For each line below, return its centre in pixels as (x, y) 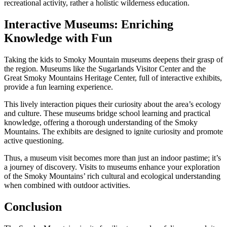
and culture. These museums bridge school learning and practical (107, 113)
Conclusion (33, 206)
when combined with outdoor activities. (67, 185)
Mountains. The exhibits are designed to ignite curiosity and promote (113, 131)
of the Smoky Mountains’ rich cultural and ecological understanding (112, 176)
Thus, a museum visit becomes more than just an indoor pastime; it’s (112, 158)
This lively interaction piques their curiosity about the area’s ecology (112, 104)
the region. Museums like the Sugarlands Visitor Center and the (105, 68)
